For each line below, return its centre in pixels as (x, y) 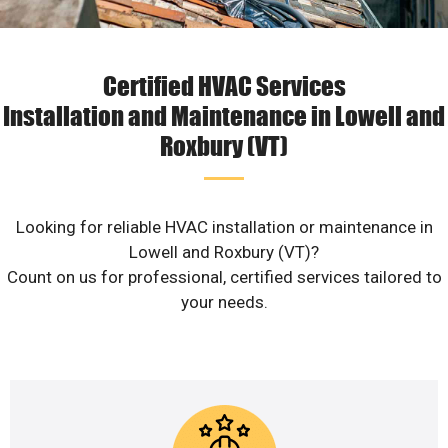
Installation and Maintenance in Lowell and (224, 115)
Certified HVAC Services (224, 85)
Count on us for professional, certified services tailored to (224, 277)
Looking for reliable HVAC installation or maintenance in (224, 227)
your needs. (224, 302)
